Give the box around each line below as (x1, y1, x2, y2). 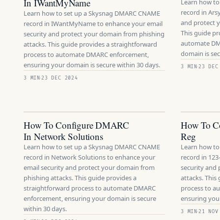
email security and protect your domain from (24, 163, 155, 172)
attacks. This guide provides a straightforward (24, 40, 157, 49)
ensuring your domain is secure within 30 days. (24, 60, 160, 69)
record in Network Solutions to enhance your (24, 153, 155, 162)
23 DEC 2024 (41, 75, 78, 81)
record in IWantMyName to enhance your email (24, 19, 163, 28)
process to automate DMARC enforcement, (24, 50, 149, 59)
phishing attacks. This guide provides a (24, 173, 137, 182)
